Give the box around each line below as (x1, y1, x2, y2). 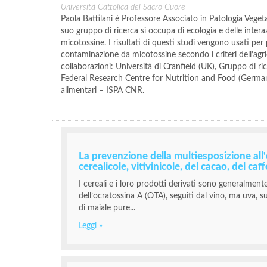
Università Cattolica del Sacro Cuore (61, 3, 185, 11)
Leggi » (79, 222, 103, 230)
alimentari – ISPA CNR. (61, 86, 147, 95)
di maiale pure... (79, 204, 135, 212)
